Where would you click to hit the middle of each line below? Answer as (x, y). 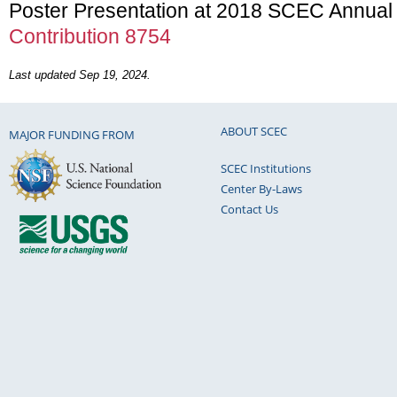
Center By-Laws (261, 188)
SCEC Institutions (266, 168)
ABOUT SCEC (254, 131)
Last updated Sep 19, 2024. (80, 75)
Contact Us (249, 209)
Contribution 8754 (90, 36)
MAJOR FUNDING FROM (72, 135)
